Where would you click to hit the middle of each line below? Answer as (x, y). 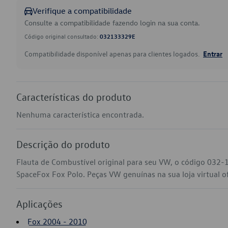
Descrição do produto (63, 144)
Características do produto (74, 97)
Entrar (213, 53)
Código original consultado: (62, 36)
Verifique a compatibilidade (82, 11)
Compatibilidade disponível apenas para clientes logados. (113, 54)
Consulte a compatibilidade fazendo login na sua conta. (112, 23)
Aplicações (39, 204)
